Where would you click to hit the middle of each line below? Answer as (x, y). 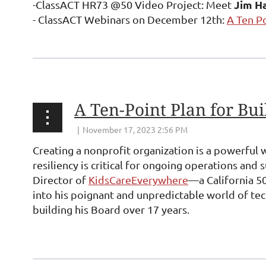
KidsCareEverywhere (138, 180)
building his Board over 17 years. (111, 209)
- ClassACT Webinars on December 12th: (130, 19)
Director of (61, 180)
